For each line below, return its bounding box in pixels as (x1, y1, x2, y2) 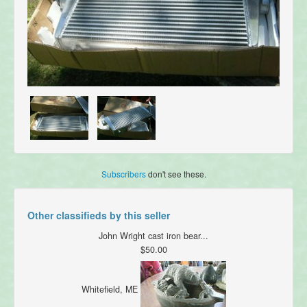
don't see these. (145, 168, 206, 180)
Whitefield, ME (81, 283, 140, 296)
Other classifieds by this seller (27, 208, 170, 223)
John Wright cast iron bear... (99, 230, 208, 243)
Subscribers (101, 168, 146, 180)
